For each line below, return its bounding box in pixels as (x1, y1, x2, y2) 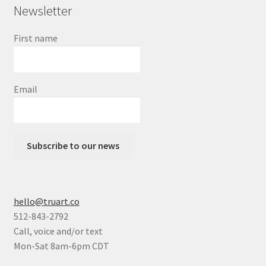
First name (13, 31, 58, 44)
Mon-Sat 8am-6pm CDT (13, 240, 109, 252)
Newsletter (13, 2, 72, 19)
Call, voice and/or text (13, 225, 103, 237)
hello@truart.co (13, 195, 80, 208)
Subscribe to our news (27, 140, 120, 152)
